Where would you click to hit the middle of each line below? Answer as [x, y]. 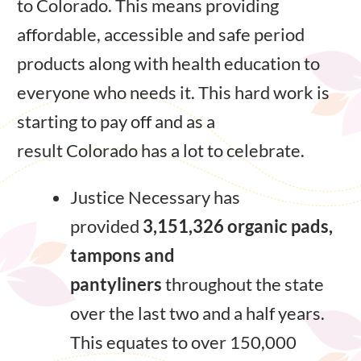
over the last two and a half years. [197, 313]
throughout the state [245, 284]
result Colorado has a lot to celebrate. [161, 150]
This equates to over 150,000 [183, 342]
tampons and [122, 255]
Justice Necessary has [155, 197]
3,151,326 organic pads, [238, 226]
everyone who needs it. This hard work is [173, 92]
